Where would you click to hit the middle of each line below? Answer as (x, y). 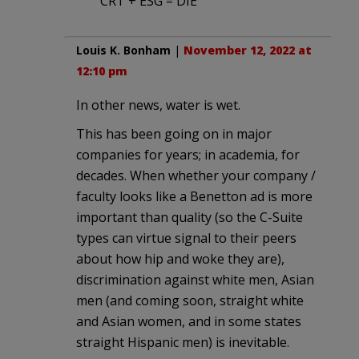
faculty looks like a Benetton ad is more (194, 197)
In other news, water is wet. (158, 105)
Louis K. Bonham (123, 50)
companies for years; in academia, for (188, 155)
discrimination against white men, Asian (195, 280)
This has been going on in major (174, 134)
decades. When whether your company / (196, 176)
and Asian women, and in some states (189, 322)
